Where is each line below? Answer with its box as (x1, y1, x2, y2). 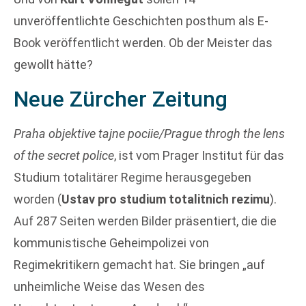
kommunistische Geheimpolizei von (14, 235, 209, 250)
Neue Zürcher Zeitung (14, 85, 227, 112)
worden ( (14, 191, 61, 206)
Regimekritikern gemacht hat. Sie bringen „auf (14, 257, 265, 272)
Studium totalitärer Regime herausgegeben (14, 169, 251, 184)
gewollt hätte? (14, 57, 93, 72)
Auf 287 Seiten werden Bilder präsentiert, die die (14, 213, 277, 228)
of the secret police (14, 148, 114, 163)
